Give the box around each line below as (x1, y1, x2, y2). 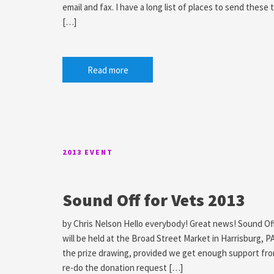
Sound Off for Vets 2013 (62, 189, 245, 211)
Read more (87, 64, 128, 76)
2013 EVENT (62, 147, 113, 157)
